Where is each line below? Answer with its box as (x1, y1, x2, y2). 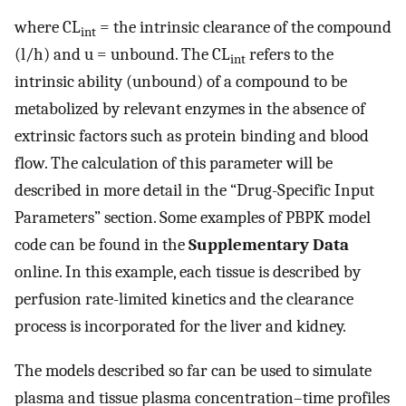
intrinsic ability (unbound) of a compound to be (14, 72, 347, 92)
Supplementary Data (188, 235, 349, 256)
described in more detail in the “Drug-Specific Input (14, 180, 374, 201)
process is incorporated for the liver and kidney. (14, 316, 346, 337)
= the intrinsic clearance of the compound (96, 17, 391, 38)
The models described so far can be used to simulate (14, 360, 372, 381)
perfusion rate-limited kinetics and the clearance (14, 289, 353, 310)
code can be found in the (14, 235, 188, 256)
